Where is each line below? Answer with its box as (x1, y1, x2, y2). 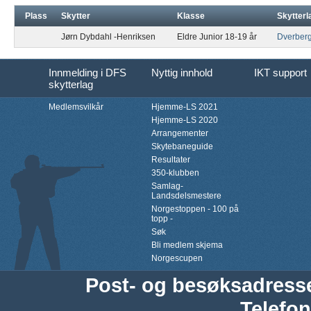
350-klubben (151, 168, 199, 178)
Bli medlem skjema (151, 240, 223, 250)
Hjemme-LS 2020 (151, 115, 218, 125)
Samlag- (151, 181, 183, 191)
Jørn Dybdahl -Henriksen (61, 32, 155, 42)
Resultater (151, 155, 190, 165)
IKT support (254, 67, 307, 78)
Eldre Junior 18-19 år (177, 32, 257, 42)
